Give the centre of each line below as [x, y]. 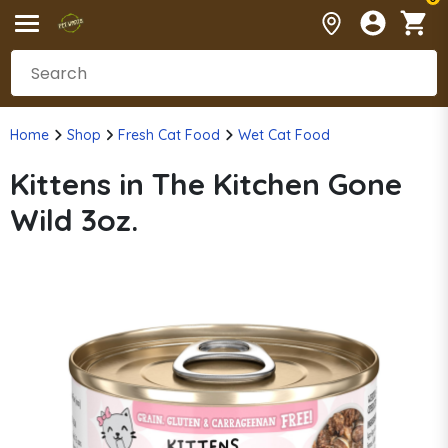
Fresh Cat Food [169, 135]
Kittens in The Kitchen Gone [206, 184]
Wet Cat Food [283, 135]
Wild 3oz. [74, 220]
